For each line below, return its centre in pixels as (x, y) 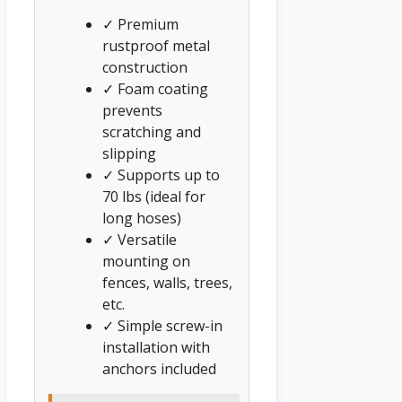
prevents (132, 111)
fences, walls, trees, (167, 283)
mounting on (146, 262)
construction (145, 68)
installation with (156, 348)
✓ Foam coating (155, 89)
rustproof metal (156, 46)
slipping (129, 154)
